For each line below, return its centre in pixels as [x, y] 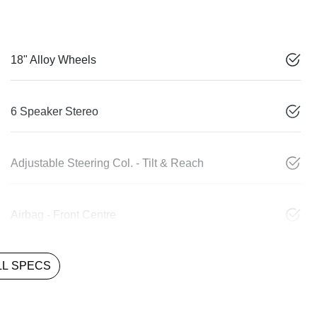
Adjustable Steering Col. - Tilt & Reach [107, 163]
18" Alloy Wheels [53, 59]
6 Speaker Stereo [54, 111]
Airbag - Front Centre [63, 214]
